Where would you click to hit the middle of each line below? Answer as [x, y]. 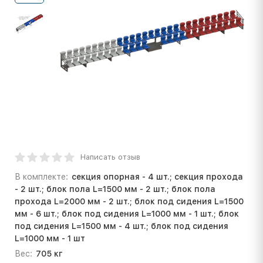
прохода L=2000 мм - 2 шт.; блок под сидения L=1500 [129, 201]
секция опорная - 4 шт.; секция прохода [157, 176]
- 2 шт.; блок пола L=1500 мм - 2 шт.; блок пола [115, 189]
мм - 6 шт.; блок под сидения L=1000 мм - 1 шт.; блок [127, 213]
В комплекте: [41, 176]
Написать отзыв [110, 157]
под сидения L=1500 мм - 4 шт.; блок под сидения [122, 226]
